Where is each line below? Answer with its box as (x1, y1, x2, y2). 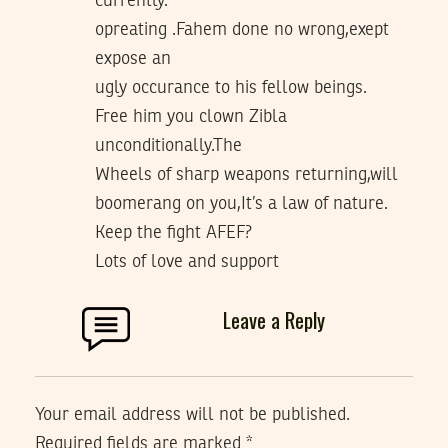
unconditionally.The (95, 137, 242, 156)
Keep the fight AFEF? (95, 224, 252, 243)
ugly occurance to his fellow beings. (95, 79, 367, 98)
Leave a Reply (223, 304, 325, 336)
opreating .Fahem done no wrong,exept (95, 21, 389, 40)
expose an (95, 50, 171, 69)
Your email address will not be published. (35, 406, 350, 425)
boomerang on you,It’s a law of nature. (95, 195, 388, 214)
